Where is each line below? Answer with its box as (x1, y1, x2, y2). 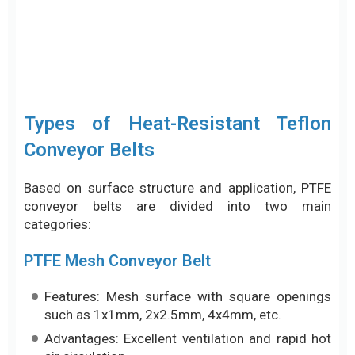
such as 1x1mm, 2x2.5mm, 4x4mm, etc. (44, 171, 281, 188)
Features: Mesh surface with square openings (44, 153, 331, 170)
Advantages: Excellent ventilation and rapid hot (44, 195, 331, 212)
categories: (24, 81, 91, 97)
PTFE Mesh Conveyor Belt (24, 116, 211, 136)
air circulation (44, 213, 125, 230)
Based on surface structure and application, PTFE (24, 44, 331, 61)
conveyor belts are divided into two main (24, 63, 331, 79)
